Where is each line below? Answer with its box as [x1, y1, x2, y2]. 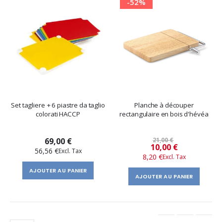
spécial [164, 153, 183, 162]
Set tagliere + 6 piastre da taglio [11, 100, 105, 110]
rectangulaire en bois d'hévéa [119, 109, 209, 118]
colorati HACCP [36, 109, 80, 118]
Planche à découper [134, 100, 194, 110]
